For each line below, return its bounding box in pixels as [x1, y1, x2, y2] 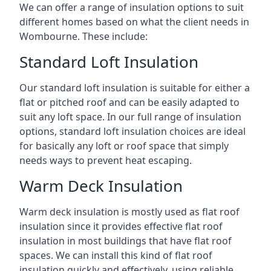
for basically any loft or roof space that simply [19, 139, 229, 152]
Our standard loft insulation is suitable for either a [19, 81, 250, 94]
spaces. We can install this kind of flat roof [19, 249, 212, 262]
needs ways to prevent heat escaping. [19, 154, 192, 167]
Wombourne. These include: [19, 30, 148, 43]
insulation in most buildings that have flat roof [19, 234, 232, 247]
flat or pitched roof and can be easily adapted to [19, 96, 240, 109]
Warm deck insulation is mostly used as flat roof [19, 205, 240, 218]
